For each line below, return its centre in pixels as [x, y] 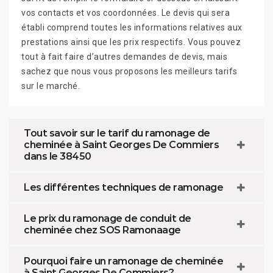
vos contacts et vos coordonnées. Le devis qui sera [126, 13]
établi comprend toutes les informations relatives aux [132, 28]
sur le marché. [51, 86]
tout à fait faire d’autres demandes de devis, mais [124, 57]
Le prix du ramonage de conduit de [108, 219]
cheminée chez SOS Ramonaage [102, 230]
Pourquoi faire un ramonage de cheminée [123, 261]
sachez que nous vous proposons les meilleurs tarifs [129, 72]
